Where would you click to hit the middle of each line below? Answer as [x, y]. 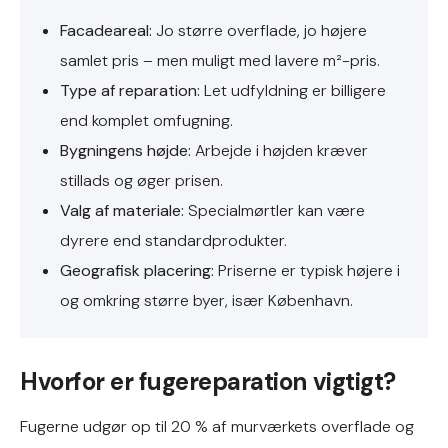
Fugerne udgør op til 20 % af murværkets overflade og [217, 426]
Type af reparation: [130, 90]
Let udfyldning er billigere [293, 90]
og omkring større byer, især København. [206, 300]
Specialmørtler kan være [274, 210]
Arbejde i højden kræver [279, 150]
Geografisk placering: [137, 270]
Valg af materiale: [122, 210]
